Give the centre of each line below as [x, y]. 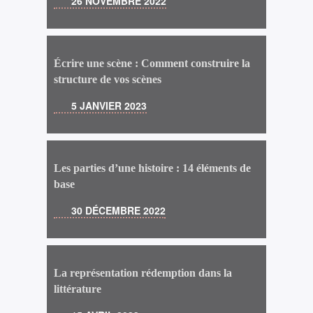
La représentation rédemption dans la [143, 272]
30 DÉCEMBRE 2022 [119, 210]
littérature [78, 289]
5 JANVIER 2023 [109, 105]
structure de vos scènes [108, 79]
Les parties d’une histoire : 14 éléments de [153, 168]
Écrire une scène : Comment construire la [152, 63]
